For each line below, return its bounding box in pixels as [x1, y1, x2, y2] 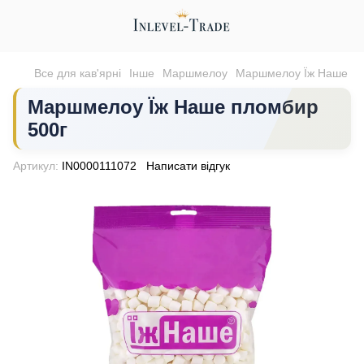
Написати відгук [146, 159, 230, 172]
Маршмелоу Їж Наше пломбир [28, 96, 318, 118]
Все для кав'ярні [34, 67, 121, 80]
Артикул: [13, 159, 58, 172]
